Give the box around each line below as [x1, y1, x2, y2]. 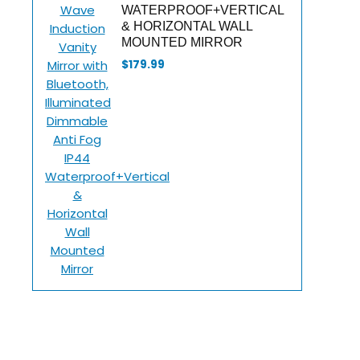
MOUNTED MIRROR [121, 35, 243, 49]
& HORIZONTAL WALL [121, 19, 252, 33]
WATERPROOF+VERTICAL [121, 3, 284, 17]
